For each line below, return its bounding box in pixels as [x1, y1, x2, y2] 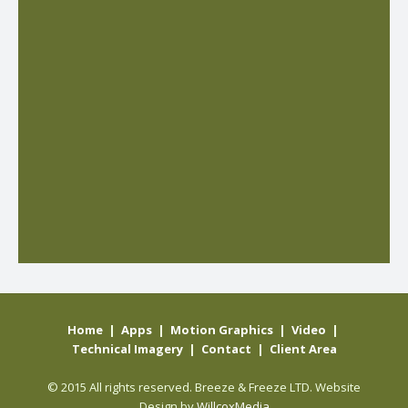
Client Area [269, 341, 337, 357]
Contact [200, 341, 251, 357]
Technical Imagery [71, 341, 183, 357]
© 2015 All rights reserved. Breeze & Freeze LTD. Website [47, 379, 361, 395]
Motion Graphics [169, 321, 273, 338]
